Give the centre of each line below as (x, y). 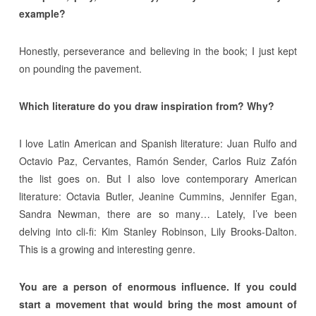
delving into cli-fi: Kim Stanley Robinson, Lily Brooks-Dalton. (158, 231)
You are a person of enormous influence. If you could (158, 286)
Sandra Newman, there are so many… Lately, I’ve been (158, 213)
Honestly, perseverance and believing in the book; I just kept (158, 50)
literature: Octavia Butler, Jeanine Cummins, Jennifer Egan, (158, 196)
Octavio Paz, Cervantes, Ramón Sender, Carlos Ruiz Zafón (158, 160)
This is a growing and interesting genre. (107, 249)
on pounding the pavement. (80, 68)
